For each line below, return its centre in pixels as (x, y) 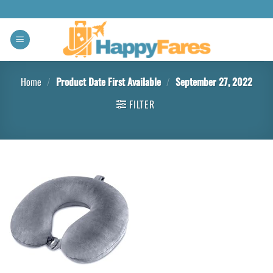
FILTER (142, 104)
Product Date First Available (108, 82)
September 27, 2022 (212, 82)
